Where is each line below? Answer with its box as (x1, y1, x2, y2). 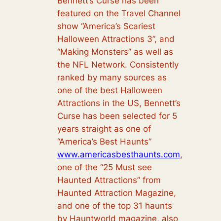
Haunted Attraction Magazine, (57, 187, 176, 198)
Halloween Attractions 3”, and (57, 34, 175, 44)
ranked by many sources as (57, 72, 167, 82)
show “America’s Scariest (57, 21, 155, 31)
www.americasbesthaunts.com (57, 149, 180, 159)
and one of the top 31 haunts (57, 200, 172, 211)
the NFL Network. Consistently (57, 59, 179, 70)
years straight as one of (57, 123, 151, 134)
